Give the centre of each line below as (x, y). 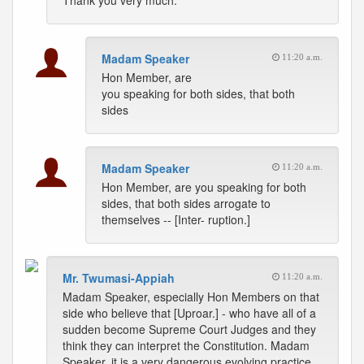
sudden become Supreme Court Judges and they (189, 329)
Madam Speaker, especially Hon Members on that (191, 297)
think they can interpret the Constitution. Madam (186, 345)
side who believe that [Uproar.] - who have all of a (189, 313)
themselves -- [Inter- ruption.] (176, 219)
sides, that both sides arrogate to (186, 203)
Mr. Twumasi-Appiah (119, 278)
